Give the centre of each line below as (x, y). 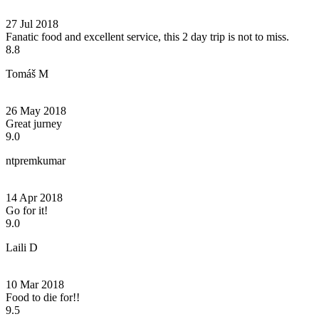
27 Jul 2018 (32, 23)
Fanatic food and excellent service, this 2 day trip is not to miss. (147, 36)
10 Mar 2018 (35, 284)
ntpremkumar (36, 160)
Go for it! (27, 210)
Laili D (22, 247)
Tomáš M (27, 73)
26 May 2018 (36, 110)
